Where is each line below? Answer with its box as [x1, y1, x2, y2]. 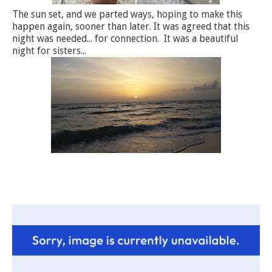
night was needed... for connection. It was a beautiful [12, 33, 238, 45]
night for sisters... [12, 45, 86, 57]
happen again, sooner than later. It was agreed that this [12, 21, 250, 33]
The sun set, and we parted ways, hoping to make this [12, 8, 242, 21]
